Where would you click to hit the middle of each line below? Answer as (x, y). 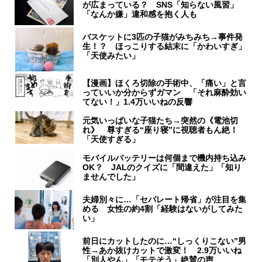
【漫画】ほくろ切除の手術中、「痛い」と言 (165, 83)
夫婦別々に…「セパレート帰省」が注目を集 (165, 200)
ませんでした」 (111, 177)
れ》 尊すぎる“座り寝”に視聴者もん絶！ (161, 130)
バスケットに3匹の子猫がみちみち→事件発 (163, 37)
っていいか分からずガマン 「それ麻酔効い (165, 93)
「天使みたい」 (111, 56)
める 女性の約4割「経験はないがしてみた (163, 209)
